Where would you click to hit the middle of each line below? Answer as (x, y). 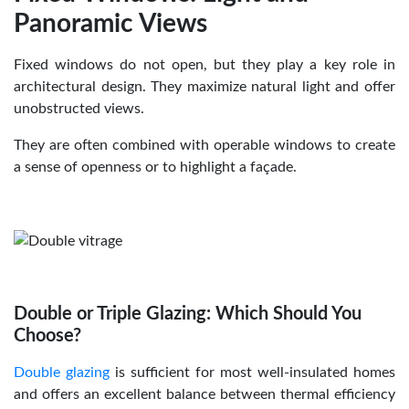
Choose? (47, 336)
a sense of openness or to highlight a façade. (155, 167)
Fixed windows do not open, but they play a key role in (204, 64)
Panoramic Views (110, 23)
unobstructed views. (79, 108)
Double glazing (62, 372)
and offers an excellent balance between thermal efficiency (204, 394)
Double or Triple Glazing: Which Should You (188, 314)
